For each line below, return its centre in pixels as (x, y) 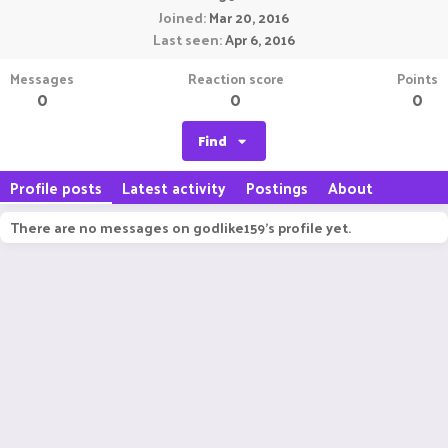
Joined (181, 17)
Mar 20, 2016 (249, 17)
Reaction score (235, 78)
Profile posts (56, 187)
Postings (277, 187)
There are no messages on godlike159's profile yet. (180, 227)
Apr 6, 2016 (260, 39)
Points (417, 78)
